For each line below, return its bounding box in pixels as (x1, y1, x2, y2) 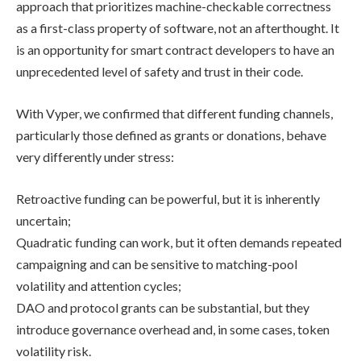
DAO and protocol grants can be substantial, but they (16, 299, 309, 315)
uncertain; (16, 212, 71, 228)
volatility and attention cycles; (16, 277, 181, 293)
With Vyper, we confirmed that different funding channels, (16, 106, 333, 121)
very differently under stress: (16, 149, 174, 164)
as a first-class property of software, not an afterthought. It (16, 20, 339, 36)
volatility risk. (16, 342, 91, 359)
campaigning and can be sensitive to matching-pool (16, 255, 297, 272)
